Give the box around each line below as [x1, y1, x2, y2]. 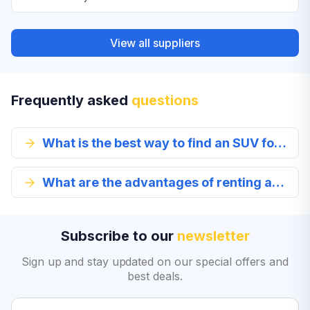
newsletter [176, 228, 250, 244]
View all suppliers [109, 35, 201, 50]
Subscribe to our [60, 228, 177, 244]
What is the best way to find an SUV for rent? [274, 136, 286, 150]
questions [131, 92, 199, 109]
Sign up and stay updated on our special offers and [21, 255, 289, 268]
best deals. [127, 269, 183, 283]
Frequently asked [11, 92, 131, 109]
